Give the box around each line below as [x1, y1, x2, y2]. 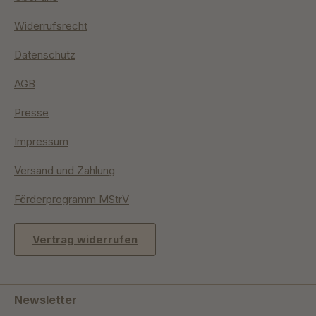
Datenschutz [14, 48, 75, 62]
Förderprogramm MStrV [14, 193, 129, 207]
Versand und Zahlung [14, 164, 115, 178]
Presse [14, 106, 49, 120]
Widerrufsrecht [14, 19, 87, 33]
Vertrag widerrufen [32, 233, 138, 247]
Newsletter [14, 293, 77, 308]
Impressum [14, 135, 68, 149]
